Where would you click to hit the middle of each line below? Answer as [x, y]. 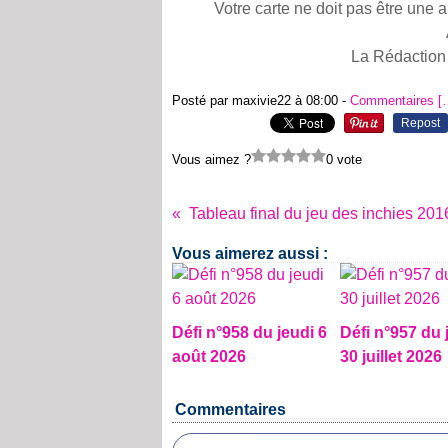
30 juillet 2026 [390, 356]
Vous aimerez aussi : [250, 253]
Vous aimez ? [211, 159]
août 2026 [209, 356]
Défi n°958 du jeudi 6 [249, 332]
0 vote [344, 159]
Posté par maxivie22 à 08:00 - [261, 100]
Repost [420, 123]
